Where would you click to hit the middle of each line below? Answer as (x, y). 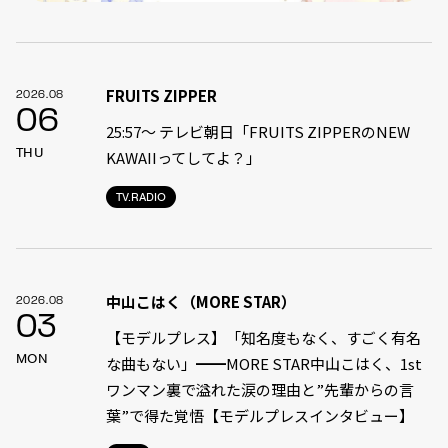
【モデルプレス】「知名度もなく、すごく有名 (263, 338)
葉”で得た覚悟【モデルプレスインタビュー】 (259, 416)
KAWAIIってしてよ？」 (183, 158)
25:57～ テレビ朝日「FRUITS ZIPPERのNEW (257, 132)
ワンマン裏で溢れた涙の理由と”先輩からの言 (259, 390)
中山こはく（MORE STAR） (200, 302)
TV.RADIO (140, 197)
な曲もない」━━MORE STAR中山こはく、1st (263, 364)
